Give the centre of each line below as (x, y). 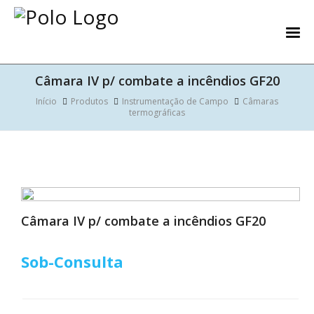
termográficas (157, 112)
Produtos (89, 101)
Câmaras (260, 101)
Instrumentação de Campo (175, 101)
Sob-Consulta (72, 261)
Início (46, 101)
